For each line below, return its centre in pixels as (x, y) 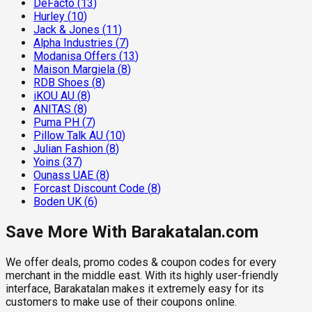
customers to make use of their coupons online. (121, 302)
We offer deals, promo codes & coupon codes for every (141, 262)
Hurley (49, 17)
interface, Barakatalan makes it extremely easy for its (135, 289)
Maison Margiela (74, 70)
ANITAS (52, 109)
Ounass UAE (63, 175)
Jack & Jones (67, 30)
